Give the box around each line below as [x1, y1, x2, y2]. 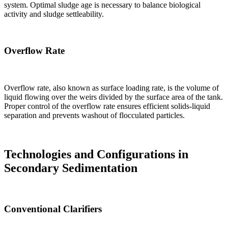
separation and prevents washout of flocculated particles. [4, 110, 185, 120]
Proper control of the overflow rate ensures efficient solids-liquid [4, 101, 210, 110]
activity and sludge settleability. [4, 9, 104, 18]
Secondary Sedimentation [4, 161, 137, 175]
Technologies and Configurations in [4, 147, 188, 161]
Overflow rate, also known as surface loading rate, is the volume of [4, 83, 219, 92]
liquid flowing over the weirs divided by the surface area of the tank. [4, 92, 223, 101]
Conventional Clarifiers [4, 204, 102, 215]
